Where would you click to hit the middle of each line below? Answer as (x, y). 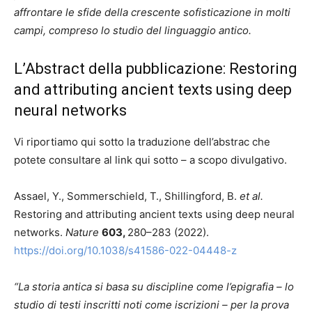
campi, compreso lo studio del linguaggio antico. (133, 31)
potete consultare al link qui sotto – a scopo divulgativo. (150, 160)
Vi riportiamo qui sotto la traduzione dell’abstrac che (142, 142)
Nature (82, 233)
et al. (251, 196)
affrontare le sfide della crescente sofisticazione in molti (152, 13)
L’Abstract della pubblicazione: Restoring (156, 69)
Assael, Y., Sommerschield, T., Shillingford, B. (127, 196)
